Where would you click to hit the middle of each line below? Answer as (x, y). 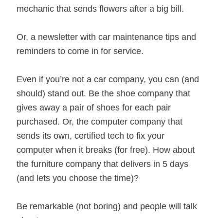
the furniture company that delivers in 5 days (103, 164)
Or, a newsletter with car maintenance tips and (107, 37)
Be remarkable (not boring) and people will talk (107, 207)
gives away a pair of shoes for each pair (94, 108)
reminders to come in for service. (80, 51)
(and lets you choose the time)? (78, 178)
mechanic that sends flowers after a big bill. (100, 9)
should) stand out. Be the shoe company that (104, 94)
